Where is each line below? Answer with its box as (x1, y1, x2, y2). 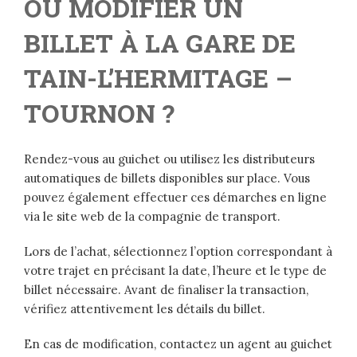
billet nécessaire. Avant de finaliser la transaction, (24, 282, 308, 298)
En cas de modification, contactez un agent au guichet (24, 336, 332, 352)
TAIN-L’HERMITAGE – (24, 61, 292, 96)
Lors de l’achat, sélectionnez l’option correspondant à (24, 244, 332, 260)
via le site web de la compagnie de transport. (24, 209, 280, 225)
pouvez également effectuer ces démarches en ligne (24, 190, 327, 206)
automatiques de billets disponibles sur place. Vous (24, 171, 310, 186)
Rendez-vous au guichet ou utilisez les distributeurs (24, 151, 315, 167)
